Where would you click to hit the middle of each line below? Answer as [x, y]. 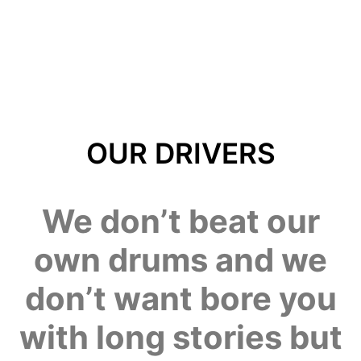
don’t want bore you [180, 298]
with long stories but [180, 337]
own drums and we [180, 259]
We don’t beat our [180, 221]
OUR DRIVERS [180, 153]
